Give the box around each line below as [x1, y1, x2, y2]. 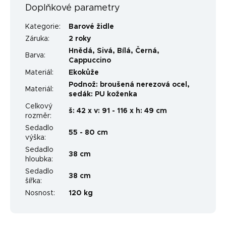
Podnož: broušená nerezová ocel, [69, 81, 190, 88]
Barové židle [69, 23, 114, 30]
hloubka [25, 155, 51, 163]
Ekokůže [69, 69, 99, 76]
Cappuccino [69, 56, 111, 64]
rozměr [25, 112, 50, 120]
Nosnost [25, 189, 53, 197]
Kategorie [25, 23, 59, 30]
